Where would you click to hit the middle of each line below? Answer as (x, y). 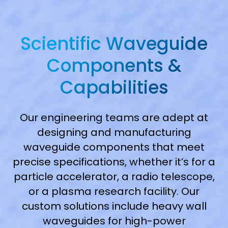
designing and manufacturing (114, 133)
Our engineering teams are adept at (114, 118)
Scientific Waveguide (114, 44)
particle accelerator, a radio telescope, (114, 177)
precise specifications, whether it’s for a (114, 162)
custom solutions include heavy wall (114, 206)
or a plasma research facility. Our (114, 192)
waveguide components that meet (114, 147)
